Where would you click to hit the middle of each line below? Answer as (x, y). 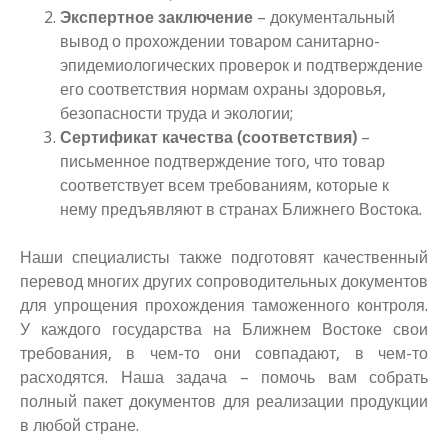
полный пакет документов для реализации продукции (224, 402)
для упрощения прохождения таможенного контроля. (224, 306)
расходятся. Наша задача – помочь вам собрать (224, 378)
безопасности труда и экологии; (176, 114)
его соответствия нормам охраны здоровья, (223, 90)
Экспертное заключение (156, 18)
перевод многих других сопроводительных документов (224, 282)
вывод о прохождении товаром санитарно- (220, 42)
